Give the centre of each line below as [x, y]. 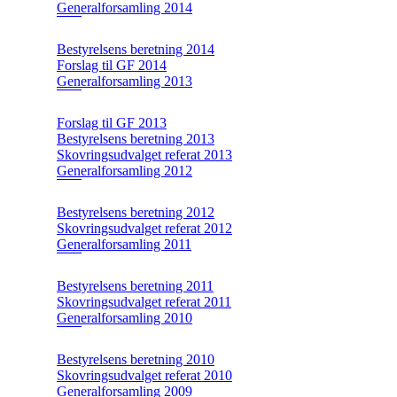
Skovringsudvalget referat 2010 [144, 375]
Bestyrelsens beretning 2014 [136, 49]
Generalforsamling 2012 [125, 170]
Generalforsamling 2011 [124, 244]
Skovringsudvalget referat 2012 [144, 228]
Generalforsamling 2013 [125, 81]
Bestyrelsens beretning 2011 [135, 285]
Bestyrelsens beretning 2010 [136, 359]
